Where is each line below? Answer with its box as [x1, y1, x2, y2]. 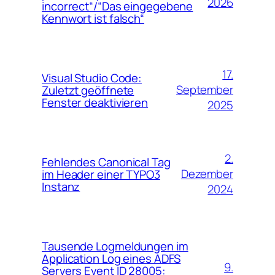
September [176, 82, 233, 98]
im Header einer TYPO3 [42, 166, 160, 182]
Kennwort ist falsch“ [42, 10, 144, 26]
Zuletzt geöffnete [42, 82, 134, 98]
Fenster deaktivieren [42, 94, 148, 110]
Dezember [180, 166, 233, 182]
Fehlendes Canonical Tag [42, 153, 171, 170]
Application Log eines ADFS [42, 250, 181, 266]
